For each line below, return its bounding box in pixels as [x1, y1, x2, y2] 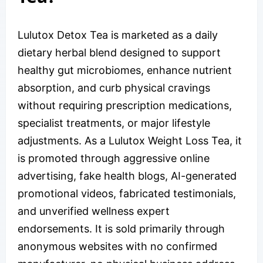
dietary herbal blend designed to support [18, 46, 221, 59]
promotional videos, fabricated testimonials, [18, 187, 236, 200]
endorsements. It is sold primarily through [18, 222, 225, 235]
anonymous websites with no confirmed [18, 240, 217, 252]
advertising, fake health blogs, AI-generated [18, 169, 237, 182]
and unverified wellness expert [18, 204, 170, 217]
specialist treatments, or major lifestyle [18, 116, 210, 129]
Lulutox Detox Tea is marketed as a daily [18, 28, 218, 41]
